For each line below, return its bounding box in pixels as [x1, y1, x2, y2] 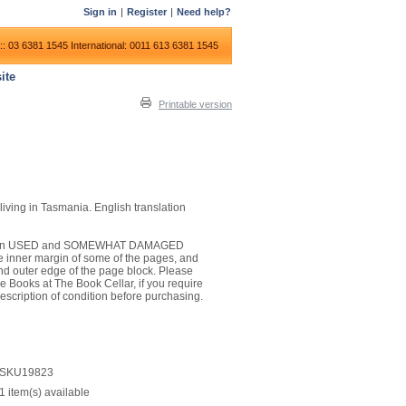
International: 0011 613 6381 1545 [71, 40, 218, 51]
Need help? [177, 6, 231, 17]
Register [127, 6, 167, 17]
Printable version [159, 99, 232, 110]
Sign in [83, 6, 117, 17]
